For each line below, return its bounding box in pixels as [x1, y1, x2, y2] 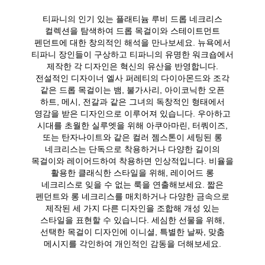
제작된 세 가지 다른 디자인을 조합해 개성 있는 [45, 202, 219, 214]
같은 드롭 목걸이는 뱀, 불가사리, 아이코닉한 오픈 [40, 83, 225, 96]
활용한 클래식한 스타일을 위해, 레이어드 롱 [50, 166, 214, 179]
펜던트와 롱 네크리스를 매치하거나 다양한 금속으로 [35, 190, 230, 202]
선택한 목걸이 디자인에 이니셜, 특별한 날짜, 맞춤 [40, 225, 225, 238]
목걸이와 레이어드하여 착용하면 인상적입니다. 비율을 [31, 154, 234, 167]
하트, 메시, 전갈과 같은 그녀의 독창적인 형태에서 [40, 95, 225, 108]
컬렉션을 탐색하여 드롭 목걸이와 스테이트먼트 [44, 24, 220, 37]
